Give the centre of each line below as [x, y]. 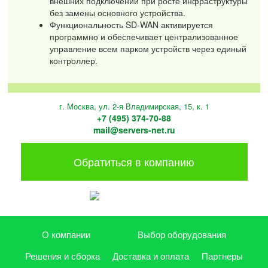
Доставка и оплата [151, 256]
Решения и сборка [62, 256]
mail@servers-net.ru [134, 130]
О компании [66, 234]
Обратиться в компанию [134, 162]
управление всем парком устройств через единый [148, 49]
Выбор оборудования [182, 234]
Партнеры [223, 256]
